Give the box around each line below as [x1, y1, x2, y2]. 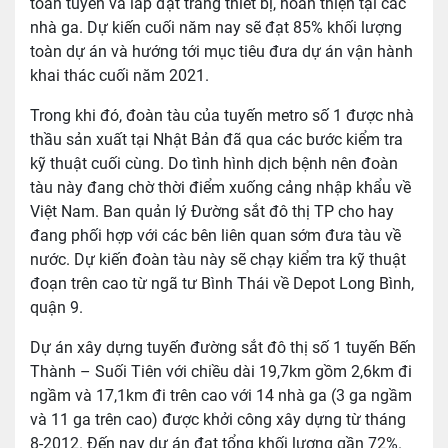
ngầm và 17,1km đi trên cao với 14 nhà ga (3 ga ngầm [30, 386, 412, 406]
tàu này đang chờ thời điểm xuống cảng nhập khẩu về [30, 178, 411, 198]
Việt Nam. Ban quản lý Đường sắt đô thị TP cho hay [30, 202, 394, 222]
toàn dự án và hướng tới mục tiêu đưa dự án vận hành [30, 42, 413, 62]
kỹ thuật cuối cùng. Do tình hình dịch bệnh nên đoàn [30, 154, 398, 174]
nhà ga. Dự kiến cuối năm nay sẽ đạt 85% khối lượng [30, 18, 402, 38]
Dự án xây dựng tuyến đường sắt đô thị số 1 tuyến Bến [30, 338, 416, 358]
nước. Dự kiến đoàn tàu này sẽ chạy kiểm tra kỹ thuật [30, 250, 406, 270]
